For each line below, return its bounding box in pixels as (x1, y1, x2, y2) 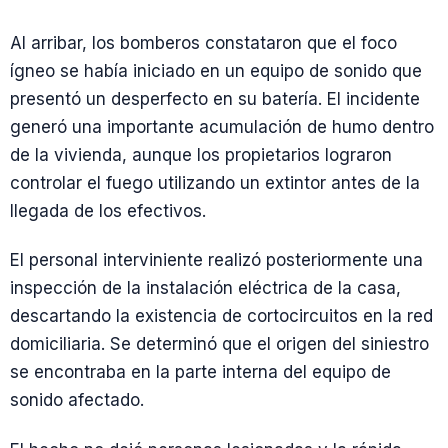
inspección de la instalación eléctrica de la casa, (10, 278, 401, 299)
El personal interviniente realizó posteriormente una (10, 250, 423, 271)
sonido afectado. (10, 390, 144, 411)
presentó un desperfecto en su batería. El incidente (10, 89, 420, 109)
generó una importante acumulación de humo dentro (10, 117, 434, 137)
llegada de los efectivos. (10, 201, 206, 221)
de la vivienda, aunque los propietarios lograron (10, 145, 392, 165)
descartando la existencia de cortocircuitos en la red (10, 306, 433, 327)
